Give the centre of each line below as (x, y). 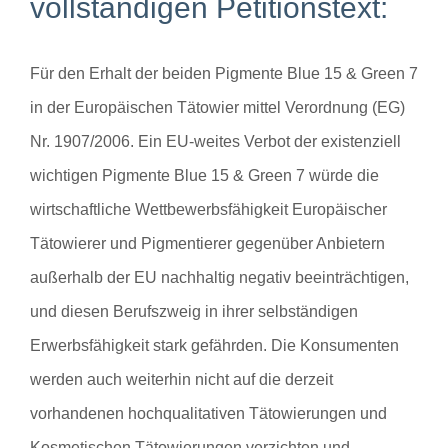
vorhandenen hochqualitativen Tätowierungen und (208, 413)
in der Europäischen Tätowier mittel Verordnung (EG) (217, 107)
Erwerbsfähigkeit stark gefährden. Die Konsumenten (214, 345)
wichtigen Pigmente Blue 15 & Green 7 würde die (204, 175)
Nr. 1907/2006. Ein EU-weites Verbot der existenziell (215, 141)
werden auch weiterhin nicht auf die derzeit (181, 379)
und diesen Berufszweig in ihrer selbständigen (194, 311)
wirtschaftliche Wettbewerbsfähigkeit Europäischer (208, 209)
